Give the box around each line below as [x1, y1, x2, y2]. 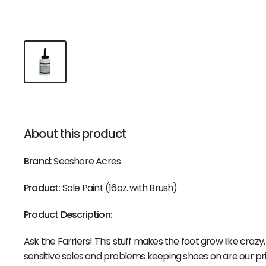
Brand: [24, 154, 52, 168]
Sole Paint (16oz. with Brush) [62, 181, 178, 195]
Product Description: [24, 208, 113, 221]
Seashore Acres [52, 154, 121, 168]
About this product [24, 125, 126, 142]
